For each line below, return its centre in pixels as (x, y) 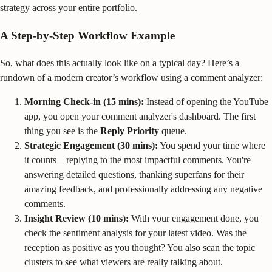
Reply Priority (130, 131)
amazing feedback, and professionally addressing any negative (143, 189)
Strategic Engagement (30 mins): (91, 145)
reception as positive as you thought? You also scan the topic (140, 247)
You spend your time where (212, 145)
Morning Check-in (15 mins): (84, 101)
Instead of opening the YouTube (206, 101)
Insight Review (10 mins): (76, 218)
